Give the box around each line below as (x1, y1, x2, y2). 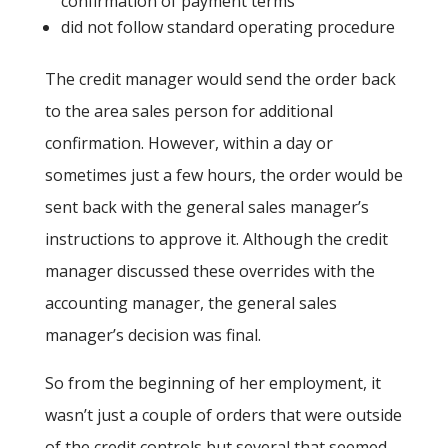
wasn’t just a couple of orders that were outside (44, 404, 402, 427)
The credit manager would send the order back (44, 68, 396, 91)
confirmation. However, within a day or (44, 132, 333, 155)
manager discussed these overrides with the (44, 260, 375, 283)
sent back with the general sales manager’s (44, 196, 369, 219)
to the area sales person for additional (44, 100, 333, 123)
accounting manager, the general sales (44, 292, 337, 315)
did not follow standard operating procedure (60, 16, 395, 39)
